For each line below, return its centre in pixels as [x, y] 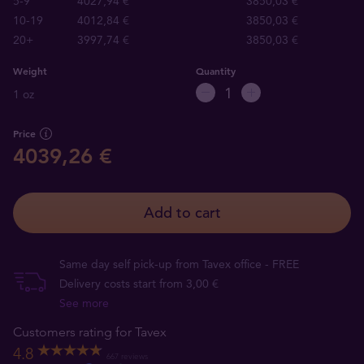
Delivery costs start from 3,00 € [139, 284]
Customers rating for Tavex [90, 332]
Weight [30, 71]
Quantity [216, 71]
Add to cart [182, 212]
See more [84, 303]
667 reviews [127, 356]
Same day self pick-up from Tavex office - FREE [179, 264]
